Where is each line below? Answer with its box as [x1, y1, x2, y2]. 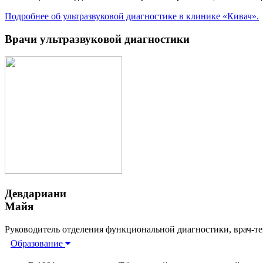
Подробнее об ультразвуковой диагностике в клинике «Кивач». [5, 11, 259, 21]
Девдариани [5, 187, 66, 200]
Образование [11, 238, 65, 248]
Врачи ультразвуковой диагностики [5, 32, 190, 45]
